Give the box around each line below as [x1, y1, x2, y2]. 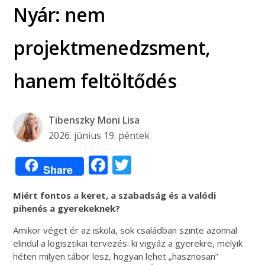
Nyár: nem [13, 1, 105, 27]
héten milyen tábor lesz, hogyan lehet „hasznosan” [13, 250, 219, 262]
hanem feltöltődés [13, 67, 176, 93]
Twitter [131, 151, 195, 177]
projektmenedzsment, [13, 34, 211, 60]
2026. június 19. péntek [49, 128, 150, 142]
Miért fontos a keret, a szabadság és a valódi [13, 189, 216, 201]
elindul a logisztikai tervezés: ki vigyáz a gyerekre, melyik [13, 237, 243, 249]
